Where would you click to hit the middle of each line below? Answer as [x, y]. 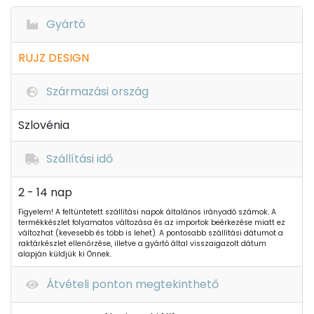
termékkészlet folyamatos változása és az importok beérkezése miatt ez [152, 223]
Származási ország [97, 91]
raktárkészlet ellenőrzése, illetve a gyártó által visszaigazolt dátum [142, 244]
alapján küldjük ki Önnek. [65, 254]
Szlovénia [44, 125]
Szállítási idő [80, 159]
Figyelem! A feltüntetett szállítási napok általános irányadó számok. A [147, 212]
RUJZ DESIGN [54, 58]
